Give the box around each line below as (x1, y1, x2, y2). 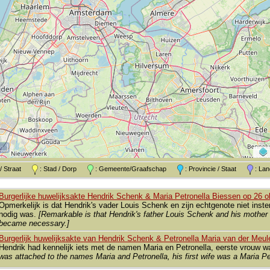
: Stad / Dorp (38, 165, 87, 172)
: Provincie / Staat (183, 165, 247, 172)
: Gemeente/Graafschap (93, 165, 177, 172)
